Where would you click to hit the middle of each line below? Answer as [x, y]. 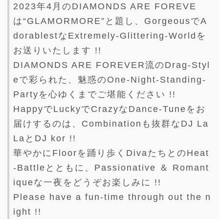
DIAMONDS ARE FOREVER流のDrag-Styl [112, 65]
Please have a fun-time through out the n [112, 197]
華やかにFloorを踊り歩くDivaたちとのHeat [111, 153]
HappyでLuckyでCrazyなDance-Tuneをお [109, 109]
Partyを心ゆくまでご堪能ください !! [95, 95]
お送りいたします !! [57, 51]
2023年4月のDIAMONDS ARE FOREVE [105, 7]
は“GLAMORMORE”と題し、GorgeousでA [110, 21]
